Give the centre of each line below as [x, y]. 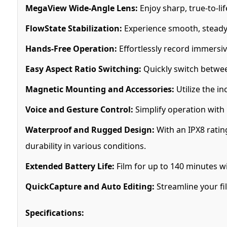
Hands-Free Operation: [71, 48]
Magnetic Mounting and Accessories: [100, 89]
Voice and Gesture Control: [79, 109]
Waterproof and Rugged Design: [90, 129]
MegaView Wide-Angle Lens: [81, 8]
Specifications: [54, 213]
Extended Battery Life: [70, 166]
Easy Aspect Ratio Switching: [83, 69]
